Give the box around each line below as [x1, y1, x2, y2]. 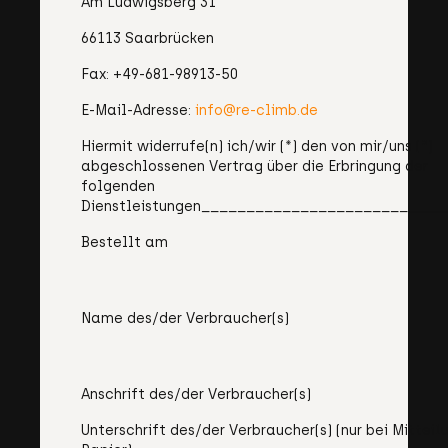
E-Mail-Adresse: [81, 102, 195, 119]
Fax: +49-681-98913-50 [81, 66, 238, 83]
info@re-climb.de [195, 102, 318, 119]
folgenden [81, 178, 155, 195]
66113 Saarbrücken [81, 30, 214, 47]
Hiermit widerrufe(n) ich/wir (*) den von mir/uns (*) [81, 138, 433, 155]
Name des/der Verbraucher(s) [81, 310, 289, 327]
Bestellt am [81, 234, 168, 251]
